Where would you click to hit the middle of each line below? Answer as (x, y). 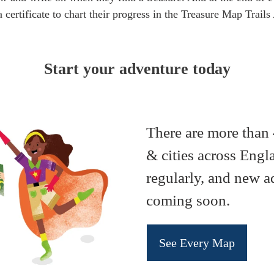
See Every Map (197, 243)
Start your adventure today (137, 68)
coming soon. (188, 200)
